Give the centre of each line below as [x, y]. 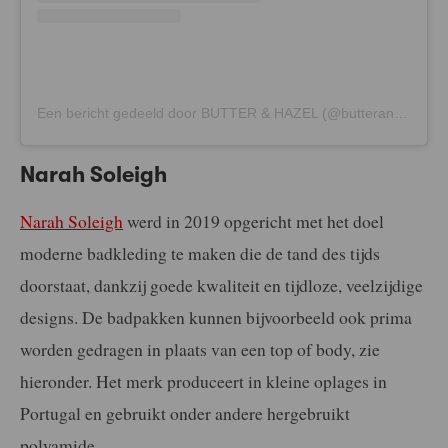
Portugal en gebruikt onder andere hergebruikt [185, 412]
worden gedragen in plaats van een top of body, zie [200, 348]
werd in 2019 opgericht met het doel [253, 220]
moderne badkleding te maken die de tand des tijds [200, 252]
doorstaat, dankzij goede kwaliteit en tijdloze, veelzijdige [221, 284]
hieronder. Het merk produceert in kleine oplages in [203, 380]
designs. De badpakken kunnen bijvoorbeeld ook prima [216, 316]
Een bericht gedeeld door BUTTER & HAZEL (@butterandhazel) [401, 112]
